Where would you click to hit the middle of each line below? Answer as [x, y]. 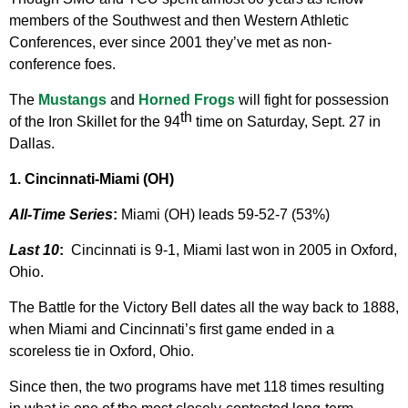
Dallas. [32, 144]
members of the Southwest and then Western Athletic [179, 21]
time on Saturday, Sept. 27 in [286, 122]
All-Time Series [61, 215]
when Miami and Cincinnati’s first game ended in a [172, 330]
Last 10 [34, 250]
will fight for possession [312, 100]
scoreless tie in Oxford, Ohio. [102, 352]
